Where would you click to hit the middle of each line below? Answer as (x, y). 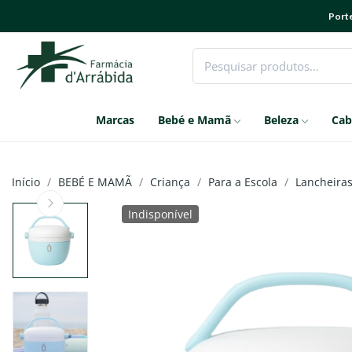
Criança (170, 182)
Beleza (281, 120)
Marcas (115, 120)
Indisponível (161, 214)
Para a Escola (243, 182)
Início (26, 182)
